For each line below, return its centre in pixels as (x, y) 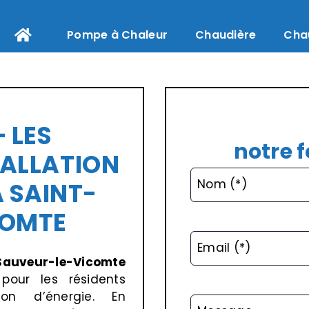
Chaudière (226, 35)
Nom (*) (222, 184)
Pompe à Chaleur (118, 35)
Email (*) (224, 248)
